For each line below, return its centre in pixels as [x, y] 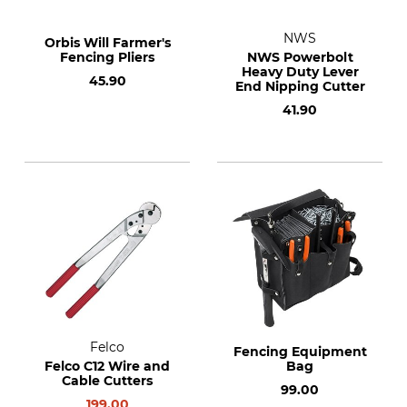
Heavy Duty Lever [300, 72]
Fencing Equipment [300, 352]
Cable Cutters [107, 381]
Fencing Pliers [107, 57]
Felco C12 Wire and [107, 366]
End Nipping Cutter [300, 86]
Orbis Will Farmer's [107, 43]
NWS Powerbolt [300, 57]
